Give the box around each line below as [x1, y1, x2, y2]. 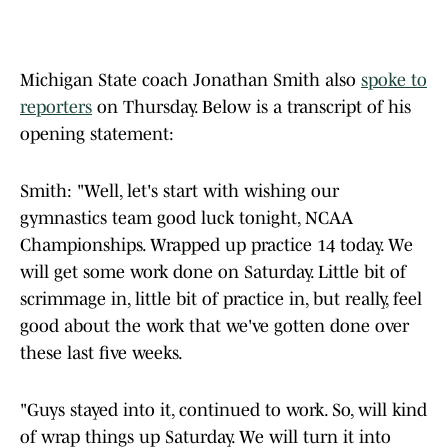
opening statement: [20, 124, 174, 145]
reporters [20, 97, 92, 118]
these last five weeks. [20, 343, 183, 364]
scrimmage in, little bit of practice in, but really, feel [20, 289, 422, 310]
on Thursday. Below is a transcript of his [92, 97, 411, 118]
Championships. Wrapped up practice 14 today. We [20, 235, 413, 256]
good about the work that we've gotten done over [20, 316, 409, 337]
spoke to [361, 70, 427, 91]
